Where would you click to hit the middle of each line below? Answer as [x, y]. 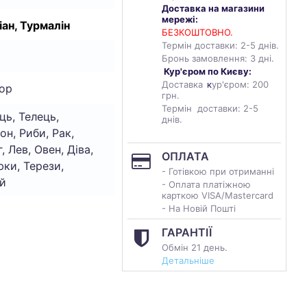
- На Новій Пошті [199, 208]
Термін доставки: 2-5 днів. [220, 45]
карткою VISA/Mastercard [219, 195]
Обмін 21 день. [195, 247]
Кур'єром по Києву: [208, 71]
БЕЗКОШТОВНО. [197, 32]
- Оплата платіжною [206, 184]
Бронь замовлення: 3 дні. [218, 58]
